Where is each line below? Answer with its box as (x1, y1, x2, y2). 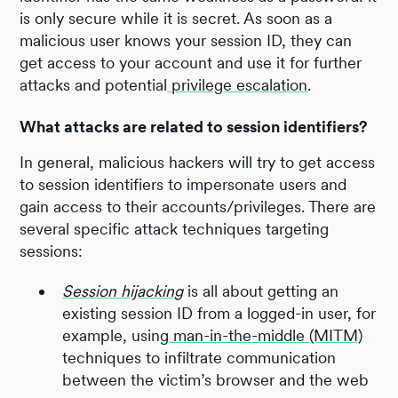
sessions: (20, 242, 84, 260)
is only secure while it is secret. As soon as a (20, 9, 333, 28)
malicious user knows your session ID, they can (20, 31, 353, 50)
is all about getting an (183, 282, 339, 300)
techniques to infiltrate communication (62, 348, 337, 367)
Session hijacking (62, 282, 184, 300)
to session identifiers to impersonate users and (20, 175, 347, 194)
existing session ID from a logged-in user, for (62, 304, 377, 322)
